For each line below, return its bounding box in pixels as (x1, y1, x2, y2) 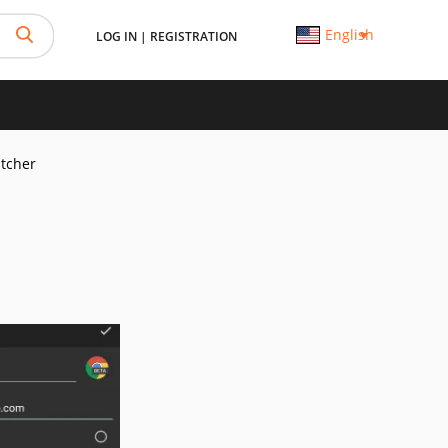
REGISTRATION (149, 28, 237, 45)
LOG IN (95, 28, 137, 45)
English (324, 25, 374, 44)
